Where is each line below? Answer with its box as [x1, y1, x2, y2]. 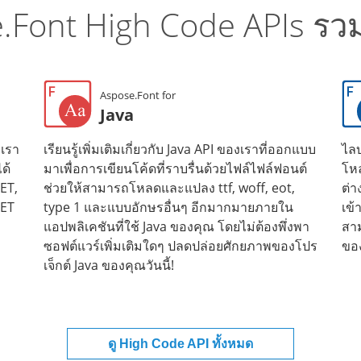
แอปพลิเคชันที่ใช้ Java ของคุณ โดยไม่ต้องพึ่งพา [44, 218, 309, 235]
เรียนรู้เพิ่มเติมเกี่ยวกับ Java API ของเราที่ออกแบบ [44, 140, 316, 158]
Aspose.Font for [100, 88, 176, 102]
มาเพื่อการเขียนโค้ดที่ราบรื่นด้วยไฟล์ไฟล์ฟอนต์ [44, 160, 307, 177]
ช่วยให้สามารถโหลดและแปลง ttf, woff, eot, [44, 179, 295, 197]
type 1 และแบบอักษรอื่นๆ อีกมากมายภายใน [44, 198, 293, 216]
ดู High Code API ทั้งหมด [108, 337, 253, 351]
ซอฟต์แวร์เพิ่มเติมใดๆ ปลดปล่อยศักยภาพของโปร [44, 237, 317, 255]
